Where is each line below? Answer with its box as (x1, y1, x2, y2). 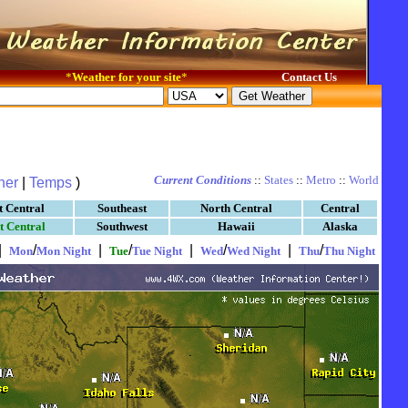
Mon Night (36, 244, 91, 258)
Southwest (96, 219, 148, 233)
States (264, 173, 293, 187)
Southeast (97, 201, 147, 215)
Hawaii (217, 219, 255, 233)
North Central (199, 201, 272, 215)
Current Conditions (154, 173, 251, 187)
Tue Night (132, 244, 182, 258)
